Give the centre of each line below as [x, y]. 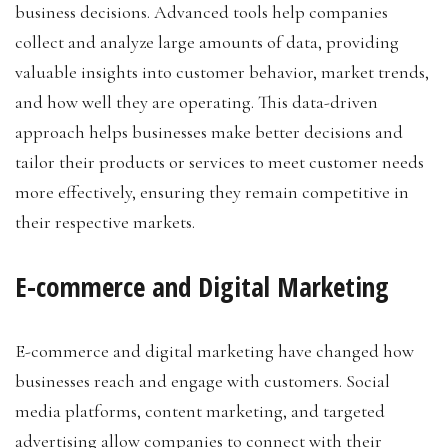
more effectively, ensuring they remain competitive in [212, 192]
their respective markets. [105, 222]
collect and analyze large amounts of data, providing [207, 42]
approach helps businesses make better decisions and [209, 132]
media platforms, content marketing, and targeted [200, 411]
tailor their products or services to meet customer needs [219, 162]
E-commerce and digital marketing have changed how [214, 351]
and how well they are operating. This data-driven [196, 102]
